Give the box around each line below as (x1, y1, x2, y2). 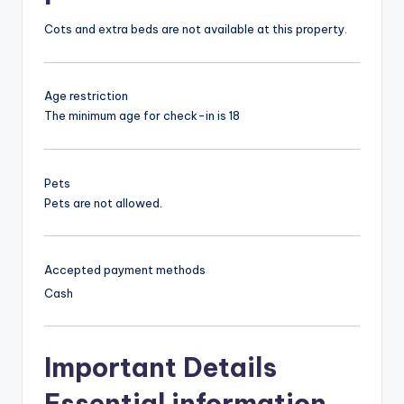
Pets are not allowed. (44, 195, 162, 210)
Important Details (44, 350, 277, 384)
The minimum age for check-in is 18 (44, 108, 240, 124)
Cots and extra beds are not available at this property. (44, 22, 347, 37)
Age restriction (44, 88, 128, 104)
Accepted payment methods (44, 262, 206, 277)
